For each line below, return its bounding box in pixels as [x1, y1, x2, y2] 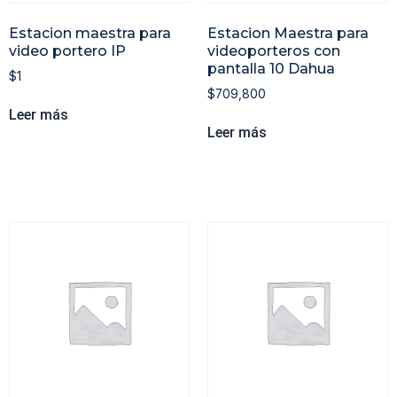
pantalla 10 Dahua [207, 59, 335, 77]
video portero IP [9, 42, 126, 59]
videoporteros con [207, 42, 340, 59]
